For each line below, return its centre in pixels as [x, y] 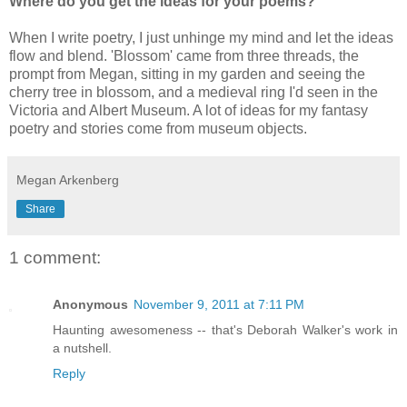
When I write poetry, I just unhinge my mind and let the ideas [201, 37]
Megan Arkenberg [68, 179]
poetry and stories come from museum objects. [158, 128]
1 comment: [55, 257]
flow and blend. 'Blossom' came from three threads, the [184, 55]
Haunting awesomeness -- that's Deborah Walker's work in [225, 330]
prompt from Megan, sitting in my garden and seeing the [187, 74]
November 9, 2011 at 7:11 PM [219, 305]
